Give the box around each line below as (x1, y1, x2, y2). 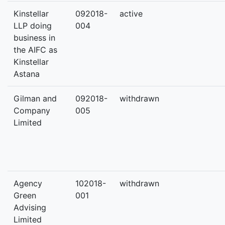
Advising (14, 202, 46, 212)
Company (14, 105, 50, 116)
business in (14, 33, 55, 43)
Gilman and (14, 93, 57, 103)
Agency (14, 178, 42, 188)
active (120, 9, 143, 19)
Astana (14, 69, 40, 79)
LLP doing (14, 21, 52, 31)
